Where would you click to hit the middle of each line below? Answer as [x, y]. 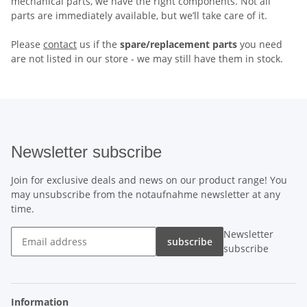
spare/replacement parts [179, 44]
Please [27, 44]
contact [60, 44]
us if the [98, 44]
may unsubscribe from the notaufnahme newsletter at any [146, 194]
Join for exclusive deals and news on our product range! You [149, 180]
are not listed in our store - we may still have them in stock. [147, 58]
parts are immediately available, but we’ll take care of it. [139, 15]
